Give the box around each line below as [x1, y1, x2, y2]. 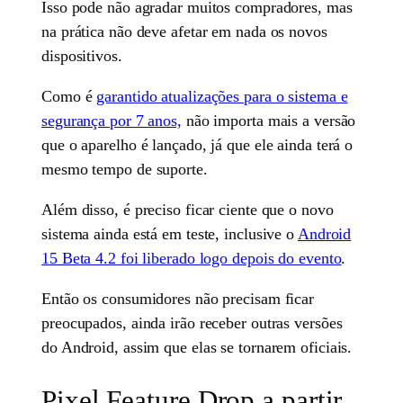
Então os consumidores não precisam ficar [41, 289, 315, 308]
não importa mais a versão [181, 111, 356, 130]
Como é [41, 86, 97, 105]
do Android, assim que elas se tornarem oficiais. [41, 337, 353, 356]
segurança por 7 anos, [41, 111, 182, 130]
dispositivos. [41, 46, 122, 65]
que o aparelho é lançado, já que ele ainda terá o [41, 135, 354, 154]
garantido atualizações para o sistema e [96, 86, 348, 105]
